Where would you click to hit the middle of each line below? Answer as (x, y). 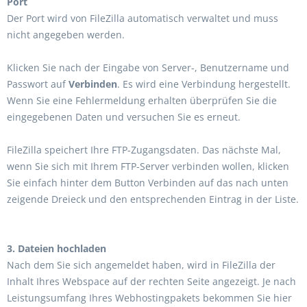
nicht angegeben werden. (66, 35)
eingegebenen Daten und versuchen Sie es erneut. (124, 117)
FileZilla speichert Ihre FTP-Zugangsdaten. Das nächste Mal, (144, 150)
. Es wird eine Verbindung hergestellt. (204, 84)
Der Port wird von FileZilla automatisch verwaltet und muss (143, 18)
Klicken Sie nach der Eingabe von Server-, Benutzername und (148, 67)
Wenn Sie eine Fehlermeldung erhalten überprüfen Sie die (142, 100)
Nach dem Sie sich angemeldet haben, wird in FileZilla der (141, 265)
